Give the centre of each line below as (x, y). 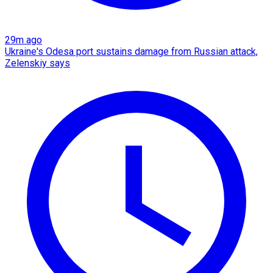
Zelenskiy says (37, 63)
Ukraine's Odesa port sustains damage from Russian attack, (131, 51)
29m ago (23, 40)
